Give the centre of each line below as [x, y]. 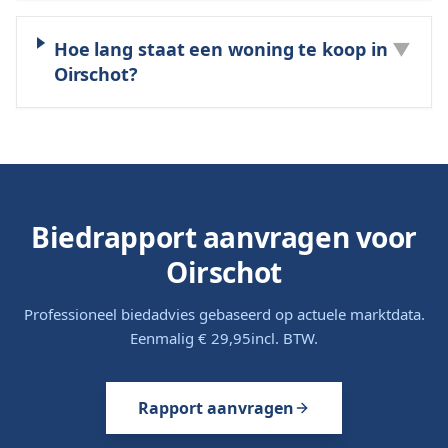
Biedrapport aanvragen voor [224, 237]
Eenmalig [164, 338]
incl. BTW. [284, 338]
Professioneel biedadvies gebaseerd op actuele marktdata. [224, 314]
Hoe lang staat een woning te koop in [220, 49]
